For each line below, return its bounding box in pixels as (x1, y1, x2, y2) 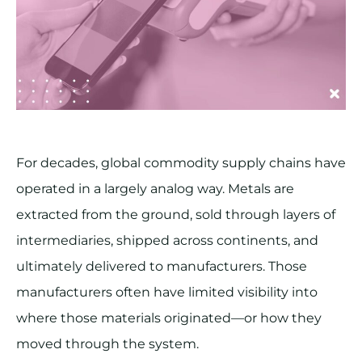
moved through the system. (16, 336, 199, 352)
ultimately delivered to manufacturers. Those (16, 259, 307, 275)
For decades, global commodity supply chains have (16, 155, 346, 171)
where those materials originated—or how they (16, 310, 322, 326)
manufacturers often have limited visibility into (16, 284, 318, 301)
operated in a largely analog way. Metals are (16, 181, 294, 197)
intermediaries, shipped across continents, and (16, 233, 318, 249)
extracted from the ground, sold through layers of (16, 207, 335, 223)
